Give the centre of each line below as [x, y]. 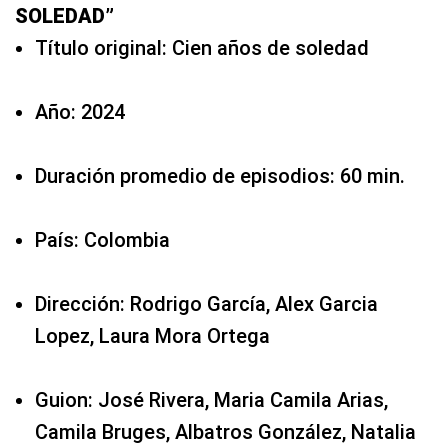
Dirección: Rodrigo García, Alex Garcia [206, 303]
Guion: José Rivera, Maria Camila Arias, [211, 399]
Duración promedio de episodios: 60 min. [220, 175]
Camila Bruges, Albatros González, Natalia [225, 431]
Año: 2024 [80, 111]
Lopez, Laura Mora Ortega [152, 335]
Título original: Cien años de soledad [202, 47]
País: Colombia [102, 239]
